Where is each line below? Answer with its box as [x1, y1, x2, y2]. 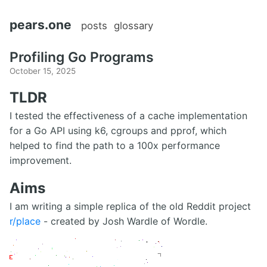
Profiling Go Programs [10, 49, 154, 66]
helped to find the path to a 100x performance [10, 139, 220, 151]
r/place [10, 215, 41, 227]
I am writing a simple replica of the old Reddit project [10, 200, 251, 212]
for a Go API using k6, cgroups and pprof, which [10, 124, 226, 136]
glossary [114, 20, 153, 32]
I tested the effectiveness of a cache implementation [10, 109, 247, 122]
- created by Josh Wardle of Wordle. [41, 215, 207, 227]
